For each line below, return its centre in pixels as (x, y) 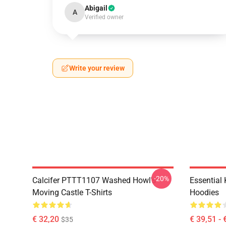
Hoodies (204, 192)
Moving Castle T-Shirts (72, 192)
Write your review (97, 68)
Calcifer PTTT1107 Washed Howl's (94, 180)
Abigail (96, 8)
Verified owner (104, 17)
